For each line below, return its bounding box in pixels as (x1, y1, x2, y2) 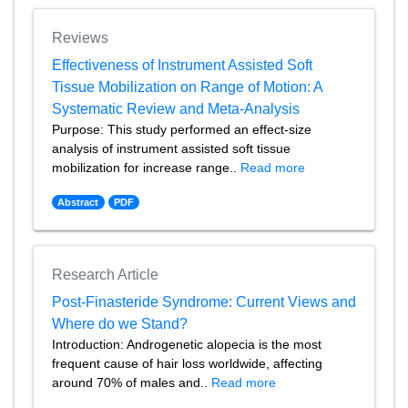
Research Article (52, 267, 158, 282)
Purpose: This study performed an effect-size (52, 122, 311, 137)
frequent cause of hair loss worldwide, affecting (52, 356, 322, 371)
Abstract (57, 197, 99, 208)
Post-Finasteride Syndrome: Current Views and (52, 294, 356, 310)
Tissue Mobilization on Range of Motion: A (52, 79, 322, 95)
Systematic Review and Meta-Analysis (52, 101, 300, 117)
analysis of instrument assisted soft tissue (52, 141, 291, 156)
